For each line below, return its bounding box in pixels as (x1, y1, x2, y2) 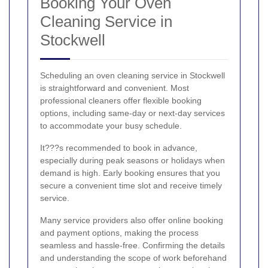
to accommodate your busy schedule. (40, 121, 182, 131)
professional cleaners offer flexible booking (40, 96, 202, 106)
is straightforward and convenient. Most (40, 83, 189, 93)
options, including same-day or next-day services (40, 108, 225, 118)
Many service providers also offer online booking (40, 215, 223, 226)
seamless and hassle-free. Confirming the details (40, 240, 225, 251)
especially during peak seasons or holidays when (40, 156, 225, 166)
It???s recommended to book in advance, (40, 143, 197, 153)
